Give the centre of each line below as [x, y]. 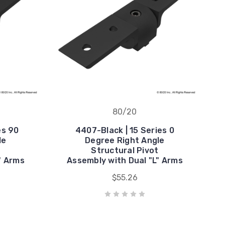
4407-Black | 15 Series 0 [125, 130]
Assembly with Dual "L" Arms [125, 160]
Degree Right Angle [125, 140]
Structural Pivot [125, 150]
